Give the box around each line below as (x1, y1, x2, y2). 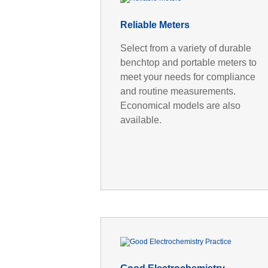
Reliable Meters (120, 19, 190, 30)
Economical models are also (120, 100, 240, 111)
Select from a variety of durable (120, 42, 251, 53)
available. (120, 114, 162, 125)
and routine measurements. (120, 86, 236, 96)
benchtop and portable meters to (120, 57, 257, 68)
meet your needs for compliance (120, 71, 255, 82)
